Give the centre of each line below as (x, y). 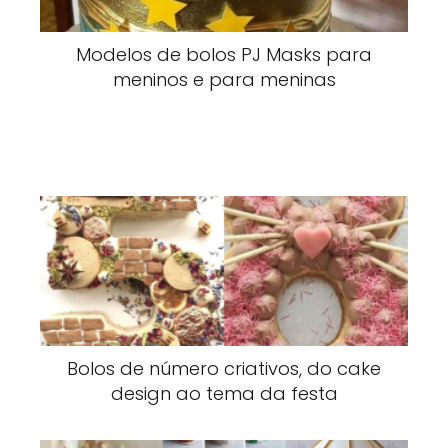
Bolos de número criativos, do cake (224, 369)
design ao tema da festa (224, 394)
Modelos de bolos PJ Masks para (224, 55)
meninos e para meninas (224, 80)
